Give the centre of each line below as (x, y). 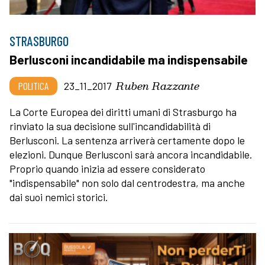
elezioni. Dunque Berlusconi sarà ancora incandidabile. (131, 155)
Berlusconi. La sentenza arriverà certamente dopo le (127, 140)
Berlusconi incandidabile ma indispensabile (129, 60)
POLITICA (33, 86)
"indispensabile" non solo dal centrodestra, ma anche (127, 183)
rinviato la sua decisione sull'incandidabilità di (110, 126)
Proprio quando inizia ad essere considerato (107, 169)
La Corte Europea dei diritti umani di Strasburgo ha (123, 112)
